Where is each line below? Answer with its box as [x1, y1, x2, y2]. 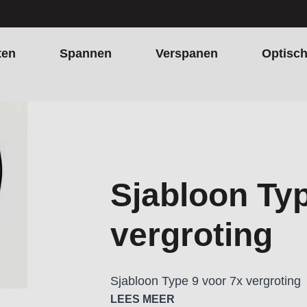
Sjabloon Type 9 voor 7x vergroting [110, 274, 301, 288]
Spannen [60, 47, 112, 60]
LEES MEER [110, 293, 175, 305]
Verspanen [156, 47, 218, 60]
